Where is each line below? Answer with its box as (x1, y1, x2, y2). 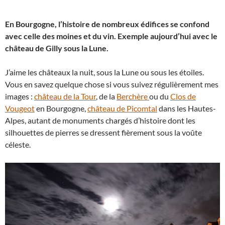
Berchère (117, 91, 149, 101)
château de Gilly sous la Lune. (5, 43, 110, 53)
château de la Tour (34, 91, 96, 101)
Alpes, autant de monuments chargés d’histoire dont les (5, 115, 195, 125)
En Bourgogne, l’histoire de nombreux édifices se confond (5, 19, 209, 29)
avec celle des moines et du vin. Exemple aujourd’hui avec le (5, 31, 217, 41)
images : (5, 91, 34, 101)
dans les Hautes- (157, 103, 216, 113)
